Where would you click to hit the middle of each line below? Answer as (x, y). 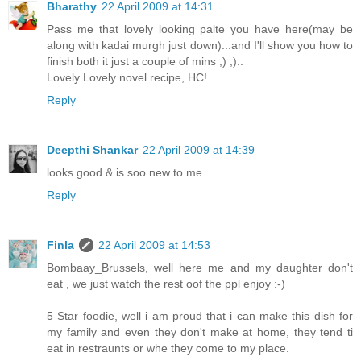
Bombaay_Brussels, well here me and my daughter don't (200, 267)
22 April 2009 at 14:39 (199, 149)
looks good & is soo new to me (124, 172)
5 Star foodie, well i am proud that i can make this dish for (200, 315)
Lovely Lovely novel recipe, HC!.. (130, 77)
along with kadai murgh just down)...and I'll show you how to (200, 45)
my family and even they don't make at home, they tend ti (200, 332)
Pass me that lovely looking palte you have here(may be (200, 29)
